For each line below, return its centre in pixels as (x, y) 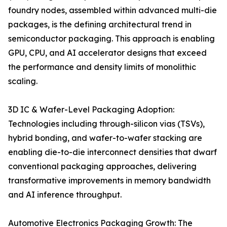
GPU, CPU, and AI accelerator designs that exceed (107, 53)
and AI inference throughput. (65, 195)
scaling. (23, 81)
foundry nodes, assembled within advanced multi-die (112, 10)
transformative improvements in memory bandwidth (109, 181)
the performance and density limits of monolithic (102, 67)
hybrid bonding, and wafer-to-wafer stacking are (105, 138)
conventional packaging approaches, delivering (102, 166)
